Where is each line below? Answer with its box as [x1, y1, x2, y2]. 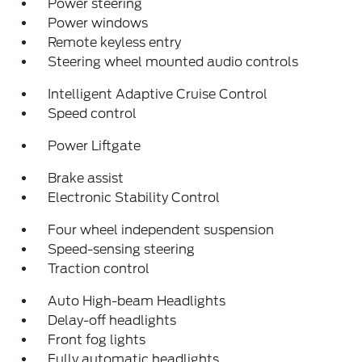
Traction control [48, 260, 150, 276]
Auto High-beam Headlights [48, 293, 226, 309]
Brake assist [48, 170, 124, 186]
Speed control [48, 105, 137, 121]
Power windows [48, 15, 149, 31]
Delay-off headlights [48, 312, 177, 328]
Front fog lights [48, 331, 146, 347]
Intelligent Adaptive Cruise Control [48, 86, 268, 102]
